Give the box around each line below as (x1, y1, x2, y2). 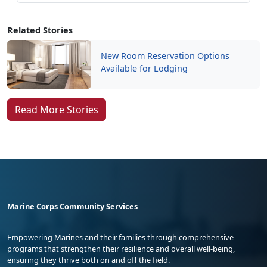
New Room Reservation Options (101, 50, 230, 62)
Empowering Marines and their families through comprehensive (7, 232, 234, 243)
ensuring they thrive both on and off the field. (7, 254, 170, 266)
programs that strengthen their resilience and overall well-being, (7, 243, 235, 254)
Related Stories (7, 24, 73, 36)
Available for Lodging (101, 63, 188, 74)
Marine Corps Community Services (7, 201, 138, 212)
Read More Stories (15, 103, 98, 117)
